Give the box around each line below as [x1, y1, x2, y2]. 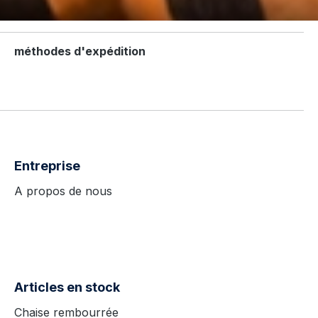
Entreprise [14, 158, 80, 173]
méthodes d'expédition [14, 44, 146, 58]
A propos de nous [14, 184, 112, 198]
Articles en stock [14, 280, 120, 295]
